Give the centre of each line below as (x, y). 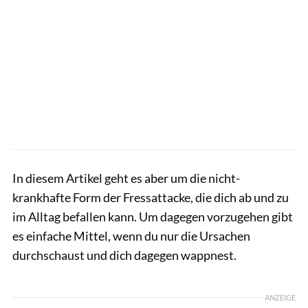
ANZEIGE (280, 298)
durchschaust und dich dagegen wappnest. (124, 255)
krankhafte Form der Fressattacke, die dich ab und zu (151, 197)
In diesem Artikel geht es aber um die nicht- (126, 178)
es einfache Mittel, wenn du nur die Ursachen (131, 235)
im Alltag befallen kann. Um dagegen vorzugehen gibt (153, 216)
